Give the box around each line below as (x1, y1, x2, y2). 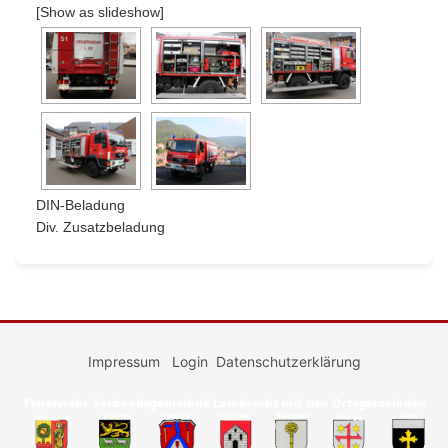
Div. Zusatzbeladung (36, 218, 165, 235)
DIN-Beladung (36, 196, 125, 213)
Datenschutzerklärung (215, 352, 361, 370)
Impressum (87, 352, 164, 370)
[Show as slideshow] (36, 3, 164, 20)
